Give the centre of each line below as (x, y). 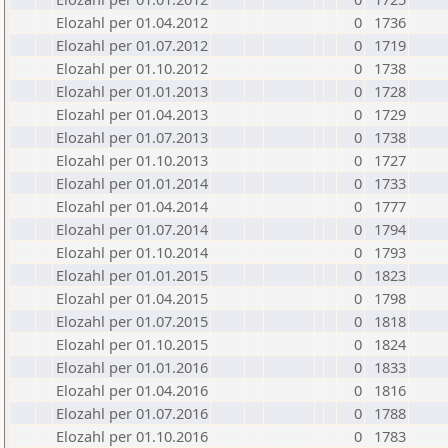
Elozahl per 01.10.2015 (132, 344)
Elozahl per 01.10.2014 (132, 252)
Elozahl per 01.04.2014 (132, 206)
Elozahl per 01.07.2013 (132, 137)
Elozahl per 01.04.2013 (132, 114)
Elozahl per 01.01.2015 (132, 275)
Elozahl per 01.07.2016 (132, 413)
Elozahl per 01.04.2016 (132, 390)
